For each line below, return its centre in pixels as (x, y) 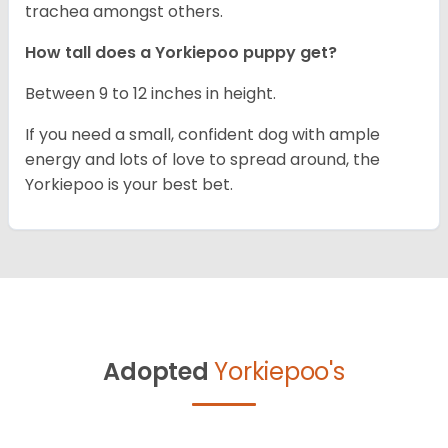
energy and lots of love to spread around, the (202, 160)
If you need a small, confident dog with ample (202, 135)
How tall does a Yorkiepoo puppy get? (181, 53)
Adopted (156, 372)
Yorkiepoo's (279, 372)
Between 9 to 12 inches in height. (152, 94)
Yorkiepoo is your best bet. (129, 185)
